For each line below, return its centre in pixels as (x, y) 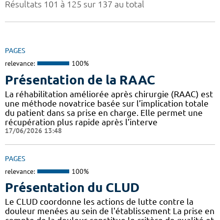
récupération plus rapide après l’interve (81, 122)
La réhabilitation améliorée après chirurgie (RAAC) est (109, 94)
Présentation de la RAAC (80, 80)
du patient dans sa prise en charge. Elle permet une (104, 112)
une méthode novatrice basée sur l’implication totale (107, 103)
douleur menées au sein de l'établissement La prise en (110, 211)
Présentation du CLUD (72, 188)
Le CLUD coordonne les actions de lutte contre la (99, 202)
